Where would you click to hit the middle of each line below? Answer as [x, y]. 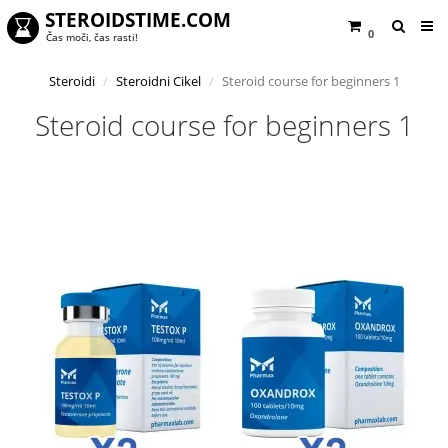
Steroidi [71, 81]
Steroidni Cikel [158, 81]
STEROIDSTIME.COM [138, 20]
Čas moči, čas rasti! [92, 37]
